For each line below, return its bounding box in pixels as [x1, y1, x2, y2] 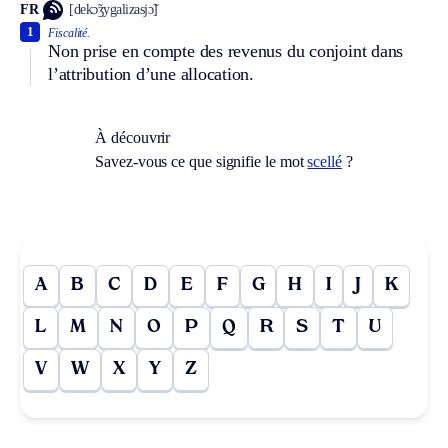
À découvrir [95, 128, 171, 146]
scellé [307, 152, 342, 170]
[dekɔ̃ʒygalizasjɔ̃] [69, 2, 158, 18]
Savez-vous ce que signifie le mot [95, 152, 308, 170]
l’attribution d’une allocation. [48, 63, 255, 84]
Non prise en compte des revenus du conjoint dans [48, 40, 404, 61]
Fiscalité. [48, 25, 91, 40]
